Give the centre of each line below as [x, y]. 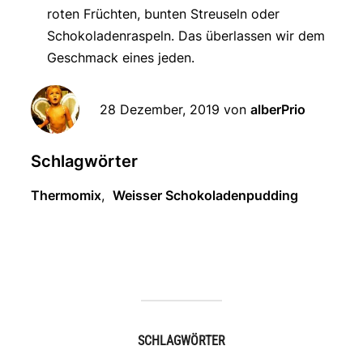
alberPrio [278, 109]
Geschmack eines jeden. [120, 58]
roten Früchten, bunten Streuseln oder [163, 14]
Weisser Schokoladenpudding [205, 196]
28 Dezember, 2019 [159, 109]
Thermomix [66, 196]
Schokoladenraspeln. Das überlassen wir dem [186, 36]
